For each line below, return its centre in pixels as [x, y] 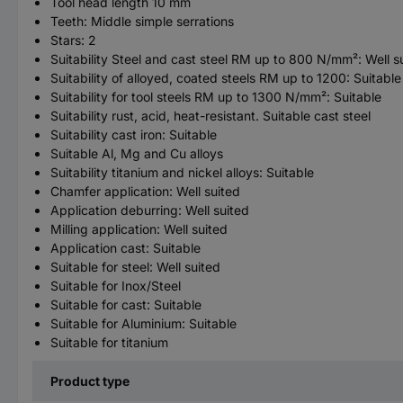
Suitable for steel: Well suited [135, 266]
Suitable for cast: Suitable [126, 304]
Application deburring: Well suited [150, 210]
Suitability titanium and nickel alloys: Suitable [182, 172]
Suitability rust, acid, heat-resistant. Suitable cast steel [210, 115]
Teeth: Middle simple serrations [142, 21]
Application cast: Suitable [125, 247]
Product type [90, 381]
